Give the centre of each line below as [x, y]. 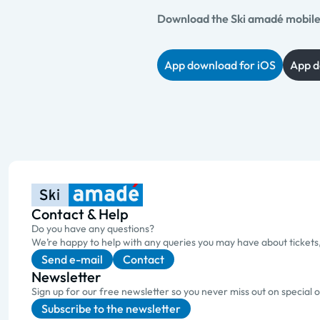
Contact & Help [80, 214]
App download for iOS [220, 65]
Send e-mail [72, 259]
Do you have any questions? [93, 229]
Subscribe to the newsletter [111, 309]
